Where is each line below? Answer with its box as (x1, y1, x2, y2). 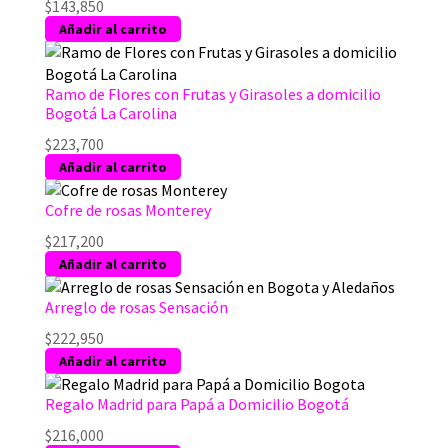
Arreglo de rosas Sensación (44, 296, 228, 317)
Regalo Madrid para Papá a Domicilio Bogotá (44, 393, 349, 414)
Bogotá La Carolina (44, 102, 177, 123)
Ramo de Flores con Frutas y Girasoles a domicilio (44, 83, 381, 104)
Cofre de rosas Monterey (44, 199, 211, 220)
